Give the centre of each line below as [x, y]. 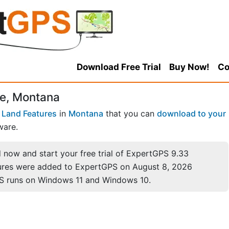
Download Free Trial [119, 67]
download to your [191, 114]
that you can [130, 114]
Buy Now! [189, 67]
